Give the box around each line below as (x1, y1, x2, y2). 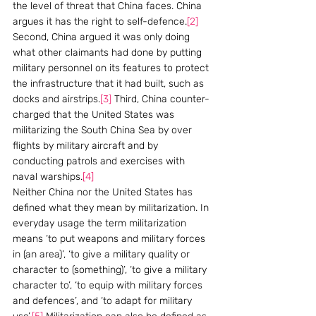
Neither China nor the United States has (13, 186, 195, 198)
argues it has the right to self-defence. (13, 16, 187, 28)
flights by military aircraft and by (13, 140, 161, 152)
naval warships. (13, 171, 83, 183)
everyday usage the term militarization (13, 217, 189, 229)
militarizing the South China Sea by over (13, 124, 195, 136)
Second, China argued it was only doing (13, 31, 193, 43)
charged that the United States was (13, 109, 177, 121)
